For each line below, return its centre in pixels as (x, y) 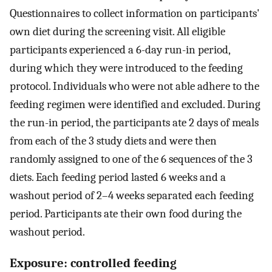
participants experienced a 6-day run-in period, (120, 50)
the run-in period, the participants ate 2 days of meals (134, 123)
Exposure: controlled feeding (93, 263)
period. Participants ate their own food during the (126, 214)
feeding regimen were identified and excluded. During (135, 105)
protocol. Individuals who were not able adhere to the (134, 87)
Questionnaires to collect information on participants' (135, 14)
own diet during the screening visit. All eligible (117, 32)
